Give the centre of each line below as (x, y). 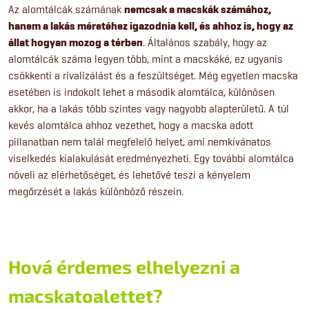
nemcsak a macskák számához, (198, 9)
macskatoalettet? (86, 295)
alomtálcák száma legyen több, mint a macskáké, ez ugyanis (146, 59)
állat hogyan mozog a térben (76, 42)
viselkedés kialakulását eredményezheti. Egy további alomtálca (151, 158)
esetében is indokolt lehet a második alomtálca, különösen (141, 92)
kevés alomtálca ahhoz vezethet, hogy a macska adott (131, 125)
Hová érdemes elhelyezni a (124, 266)
